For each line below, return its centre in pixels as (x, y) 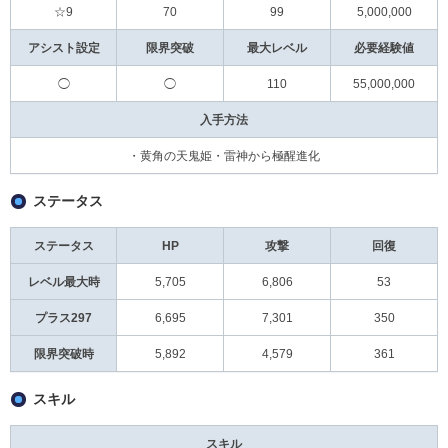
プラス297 (63, 317)
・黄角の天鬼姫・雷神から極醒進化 (224, 155)
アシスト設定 (63, 47)
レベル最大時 (63, 281)
